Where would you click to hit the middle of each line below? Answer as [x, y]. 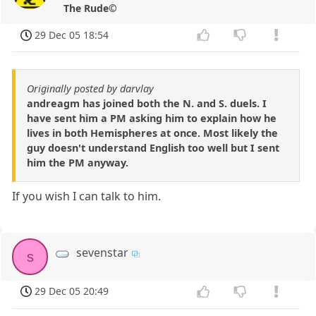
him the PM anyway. [78, 163]
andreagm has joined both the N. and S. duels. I [147, 104]
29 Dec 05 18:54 [72, 35]
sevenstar [103, 253]
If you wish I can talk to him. [87, 196]
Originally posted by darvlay [90, 89]
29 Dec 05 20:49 [72, 291]
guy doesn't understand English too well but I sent [153, 148]
